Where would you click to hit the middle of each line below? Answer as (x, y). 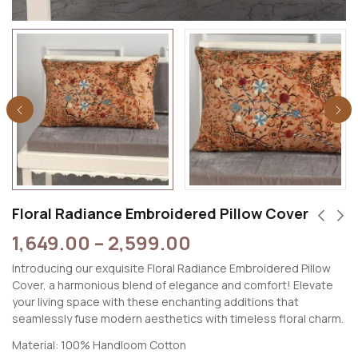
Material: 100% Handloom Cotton (99, 344)
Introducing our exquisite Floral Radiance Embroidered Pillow (171, 268)
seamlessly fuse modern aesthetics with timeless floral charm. (178, 319)
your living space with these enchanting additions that (155, 302)
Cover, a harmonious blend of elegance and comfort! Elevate (173, 285)
